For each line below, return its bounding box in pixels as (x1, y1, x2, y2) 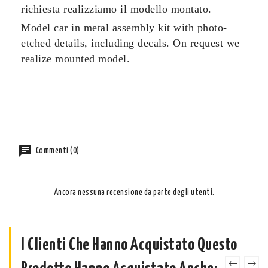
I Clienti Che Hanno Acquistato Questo (21, 237, 237, 254)
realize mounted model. (21, 52, 130, 65)
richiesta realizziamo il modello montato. (21, 2, 212, 15)
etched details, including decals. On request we (21, 36, 240, 49)
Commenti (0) (34, 146, 80, 155)
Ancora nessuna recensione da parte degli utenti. (53, 188, 215, 197)
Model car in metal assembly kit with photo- (21, 21, 227, 33)
